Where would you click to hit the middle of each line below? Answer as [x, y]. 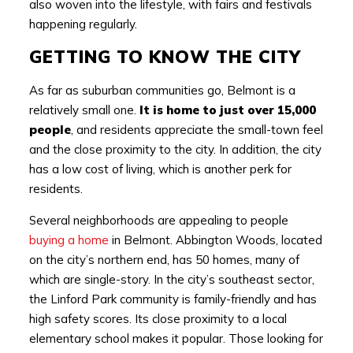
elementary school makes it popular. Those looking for [176, 338]
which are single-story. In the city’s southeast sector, [171, 279]
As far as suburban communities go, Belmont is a [162, 90]
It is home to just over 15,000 [227, 110]
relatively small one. [84, 110]
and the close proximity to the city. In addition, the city [175, 149]
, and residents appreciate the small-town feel [197, 129]
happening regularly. [83, 24]
